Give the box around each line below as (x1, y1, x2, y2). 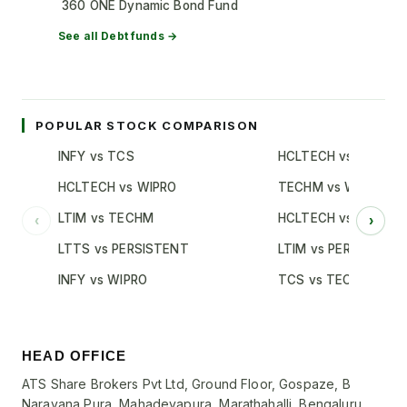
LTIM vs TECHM (58, 211, 154, 225)
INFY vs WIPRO (58, 273, 147, 287)
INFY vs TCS (58, 149, 134, 164)
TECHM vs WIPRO (278, 180, 385, 194)
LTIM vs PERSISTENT (278, 242, 405, 256)
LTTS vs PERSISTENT (58, 242, 189, 256)
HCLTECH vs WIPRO (58, 180, 177, 194)
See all (58, 29, 102, 43)
